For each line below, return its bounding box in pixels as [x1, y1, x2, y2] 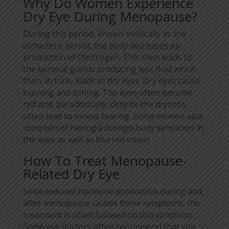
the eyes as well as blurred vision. [22, 133, 150, 145]
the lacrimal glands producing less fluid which [22, 63, 196, 75]
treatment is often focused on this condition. [22, 209, 193, 220]
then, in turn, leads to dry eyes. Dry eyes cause [22, 75, 200, 86]
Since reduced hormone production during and [22, 185, 202, 197]
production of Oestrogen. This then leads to [22, 51, 192, 63]
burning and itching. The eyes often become [22, 86, 192, 98]
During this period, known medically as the [22, 28, 186, 39]
